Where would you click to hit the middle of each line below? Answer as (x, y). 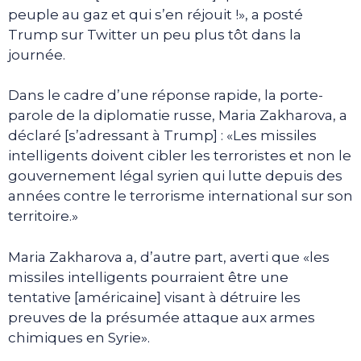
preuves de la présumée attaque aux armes (162, 317)
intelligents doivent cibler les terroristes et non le (180, 156)
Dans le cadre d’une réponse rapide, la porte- (166, 95)
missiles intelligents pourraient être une (148, 277)
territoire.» (43, 216)
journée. (37, 54)
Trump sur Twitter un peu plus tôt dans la (155, 34)
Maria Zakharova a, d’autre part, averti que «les (169, 257)
